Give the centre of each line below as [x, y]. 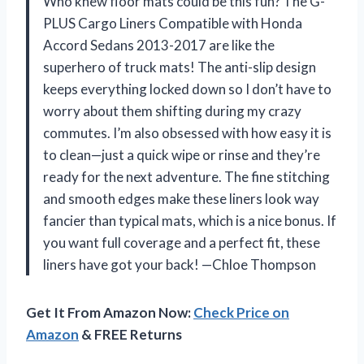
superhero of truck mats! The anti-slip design [180, 67]
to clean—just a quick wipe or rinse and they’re [182, 154]
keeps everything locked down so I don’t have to [187, 89]
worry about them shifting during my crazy [172, 110]
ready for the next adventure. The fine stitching [186, 176]
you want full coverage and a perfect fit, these [182, 242]
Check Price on [241, 312]
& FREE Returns [130, 334]
